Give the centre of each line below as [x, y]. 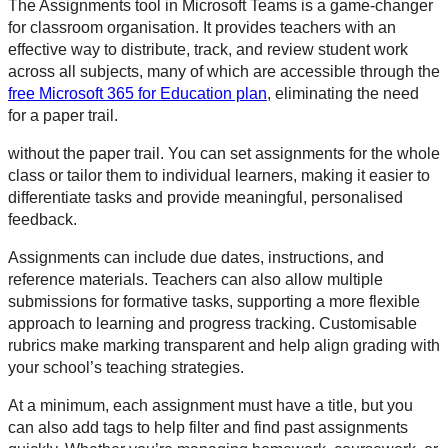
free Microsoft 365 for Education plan [137, 94]
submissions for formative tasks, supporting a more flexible [214, 302]
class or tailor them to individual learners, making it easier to [219, 176]
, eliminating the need [343, 94]
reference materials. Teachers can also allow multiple [195, 280]
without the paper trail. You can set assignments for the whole [224, 154]
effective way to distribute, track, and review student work [208, 50]
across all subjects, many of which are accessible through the [224, 72]
